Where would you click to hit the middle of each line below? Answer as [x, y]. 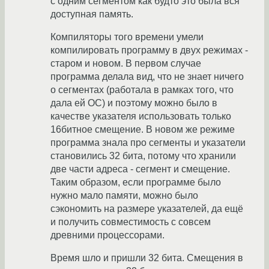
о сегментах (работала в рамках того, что [142, 90]
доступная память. [92, 14]
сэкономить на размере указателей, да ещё [147, 209]
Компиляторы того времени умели [127, 37]
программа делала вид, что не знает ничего [147, 77]
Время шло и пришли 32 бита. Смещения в [147, 258]
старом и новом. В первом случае [126, 64]
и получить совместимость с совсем [131, 222]
